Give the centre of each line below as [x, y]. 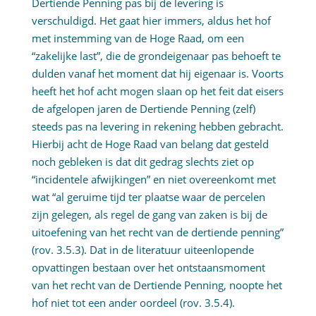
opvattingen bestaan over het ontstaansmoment [148, 268]
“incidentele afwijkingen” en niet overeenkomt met [153, 180]
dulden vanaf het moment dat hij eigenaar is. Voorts [157, 74]
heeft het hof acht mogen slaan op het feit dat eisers [157, 91]
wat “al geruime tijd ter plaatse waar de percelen [148, 197]
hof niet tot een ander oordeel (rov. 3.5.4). [133, 303]
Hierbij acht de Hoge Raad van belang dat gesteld [150, 144]
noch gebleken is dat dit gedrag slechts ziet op [142, 162]
